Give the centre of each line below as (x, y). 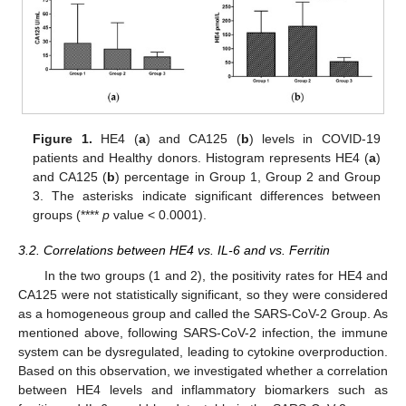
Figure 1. (63, 139)
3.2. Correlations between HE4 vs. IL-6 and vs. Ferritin (174, 250)
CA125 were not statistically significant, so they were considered (203, 294)
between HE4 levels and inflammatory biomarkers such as (203, 389)
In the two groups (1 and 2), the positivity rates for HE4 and (216, 275)
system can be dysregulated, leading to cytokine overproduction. (203, 351)
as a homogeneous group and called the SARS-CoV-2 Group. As (203, 313)
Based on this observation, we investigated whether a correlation (203, 370)
